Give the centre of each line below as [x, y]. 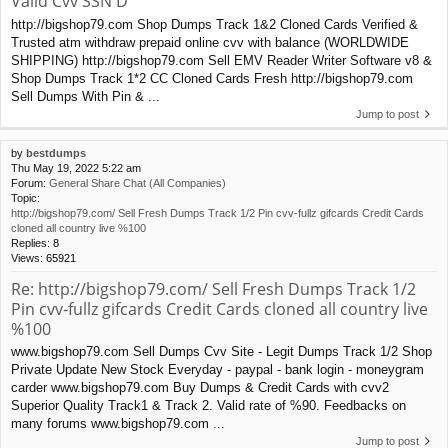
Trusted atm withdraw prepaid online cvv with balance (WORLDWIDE [210, 42]
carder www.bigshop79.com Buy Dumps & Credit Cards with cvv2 [200, 388]
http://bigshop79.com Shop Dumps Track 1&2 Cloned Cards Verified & [214, 24]
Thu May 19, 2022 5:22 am [76, 167]
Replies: [32, 242]
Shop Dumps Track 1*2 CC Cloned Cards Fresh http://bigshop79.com [212, 78]
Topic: [25, 197]
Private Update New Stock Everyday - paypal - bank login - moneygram [217, 370]
